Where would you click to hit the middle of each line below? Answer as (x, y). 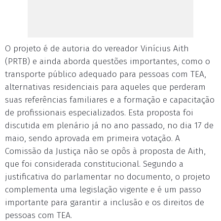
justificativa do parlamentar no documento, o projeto (108, 177)
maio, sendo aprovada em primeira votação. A (92, 138)
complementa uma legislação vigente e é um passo (103, 190)
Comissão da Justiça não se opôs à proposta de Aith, (105, 151)
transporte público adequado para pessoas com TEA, (106, 74)
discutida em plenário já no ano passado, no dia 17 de (109, 126)
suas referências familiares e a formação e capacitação (110, 100)
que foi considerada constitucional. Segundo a (94, 164)
